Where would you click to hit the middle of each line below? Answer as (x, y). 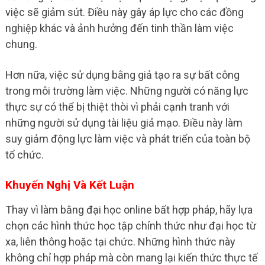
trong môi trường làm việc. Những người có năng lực (127, 91)
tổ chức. (24, 154)
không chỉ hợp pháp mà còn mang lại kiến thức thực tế (131, 257)
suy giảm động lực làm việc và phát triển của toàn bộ (127, 138)
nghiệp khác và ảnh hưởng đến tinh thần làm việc (119, 28)
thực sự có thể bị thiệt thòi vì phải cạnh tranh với (117, 106)
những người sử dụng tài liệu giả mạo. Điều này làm (124, 122)
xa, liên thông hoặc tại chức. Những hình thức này (120, 241)
